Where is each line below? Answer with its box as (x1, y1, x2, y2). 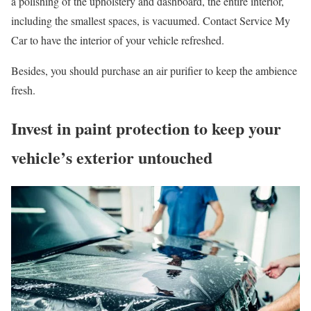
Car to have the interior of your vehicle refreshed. (11, 33, 224, 48)
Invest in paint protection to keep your (11, 116, 281, 141)
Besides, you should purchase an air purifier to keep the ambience (11, 63, 297, 78)
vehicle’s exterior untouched (11, 145, 212, 170)
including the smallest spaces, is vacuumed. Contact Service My (11, 13, 290, 28)
